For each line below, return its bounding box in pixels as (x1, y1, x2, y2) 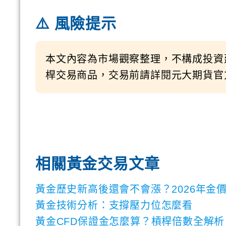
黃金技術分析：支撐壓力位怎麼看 (35, 199, 193, 211)
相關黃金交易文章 (35, 155, 160, 172)
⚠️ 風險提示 (35, 15, 117, 32)
